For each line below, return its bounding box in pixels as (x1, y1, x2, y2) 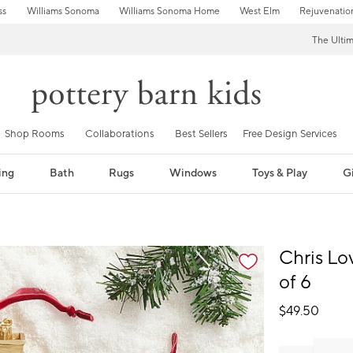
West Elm (239, 6, 280, 17)
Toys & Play (252, 165, 308, 180)
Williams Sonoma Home (118, 6, 220, 17)
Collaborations (85, 127, 154, 140)
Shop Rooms (5, 127, 65, 140)
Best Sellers (175, 127, 228, 140)
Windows (169, 165, 217, 180)
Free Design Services (243, 127, 337, 140)
